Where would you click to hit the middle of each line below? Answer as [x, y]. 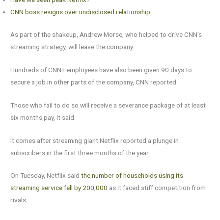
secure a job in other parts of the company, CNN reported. [94, 82]
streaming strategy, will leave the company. [72, 46]
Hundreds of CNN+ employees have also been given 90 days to [101, 69]
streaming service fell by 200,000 [59, 188]
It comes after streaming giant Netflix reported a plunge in [95, 140]
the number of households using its [132, 176]
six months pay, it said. [43, 117]
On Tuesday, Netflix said [46, 176]
